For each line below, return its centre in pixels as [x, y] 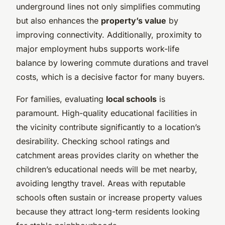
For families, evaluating [61, 99]
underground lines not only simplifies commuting [108, 6]
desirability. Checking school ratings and [93, 141]
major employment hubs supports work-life [98, 48]
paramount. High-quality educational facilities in [106, 113]
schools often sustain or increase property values [109, 197]
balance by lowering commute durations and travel [112, 63]
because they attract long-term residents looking [108, 211]
